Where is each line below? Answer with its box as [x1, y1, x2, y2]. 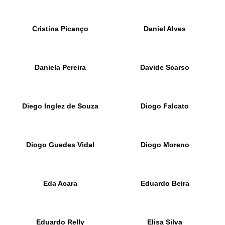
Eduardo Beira [140, 179, 189, 187]
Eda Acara [43, 179, 77, 187]
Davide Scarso [140, 63, 190, 71]
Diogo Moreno [140, 141, 189, 149]
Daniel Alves [144, 25, 186, 33]
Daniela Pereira [34, 63, 86, 71]
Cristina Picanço [32, 25, 88, 33]
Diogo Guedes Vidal [26, 141, 94, 149]
